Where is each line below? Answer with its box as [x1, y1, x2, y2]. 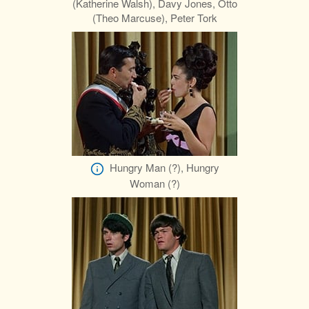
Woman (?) [129, 176, 180, 191]
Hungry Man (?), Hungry [109, 160, 219, 175]
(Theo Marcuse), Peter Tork [92, 10, 217, 26]
